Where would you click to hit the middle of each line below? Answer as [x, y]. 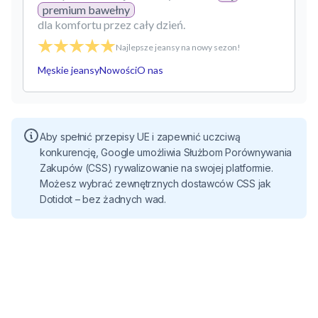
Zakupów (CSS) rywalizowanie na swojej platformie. [157, 168]
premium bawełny [86, 10]
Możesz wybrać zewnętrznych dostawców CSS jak [155, 183]
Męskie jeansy [68, 70]
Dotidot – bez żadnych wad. [103, 199]
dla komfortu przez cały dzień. [111, 24]
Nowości [118, 70]
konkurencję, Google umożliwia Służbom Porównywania [166, 152]
